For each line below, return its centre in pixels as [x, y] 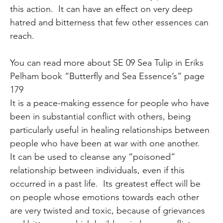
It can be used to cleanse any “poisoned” [93, 157]
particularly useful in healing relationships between [110, 130]
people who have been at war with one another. [106, 143]
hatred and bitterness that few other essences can [110, 22]
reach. [22, 36]
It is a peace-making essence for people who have [110, 103]
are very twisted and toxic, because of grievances [108, 210]
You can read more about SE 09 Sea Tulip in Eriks [107, 62]
